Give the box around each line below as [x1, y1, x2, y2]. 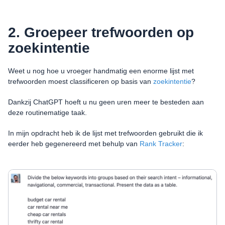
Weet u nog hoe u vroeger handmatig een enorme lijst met [8, 66, 194, 75]
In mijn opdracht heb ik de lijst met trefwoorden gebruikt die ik [8, 129, 203, 137]
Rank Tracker [140, 139, 182, 148]
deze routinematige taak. [8, 108, 87, 117]
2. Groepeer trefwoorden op [8, 24, 194, 40]
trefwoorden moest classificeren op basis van [8, 77, 153, 85]
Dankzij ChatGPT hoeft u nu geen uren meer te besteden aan [8, 97, 204, 106]
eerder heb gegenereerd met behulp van [8, 139, 140, 148]
